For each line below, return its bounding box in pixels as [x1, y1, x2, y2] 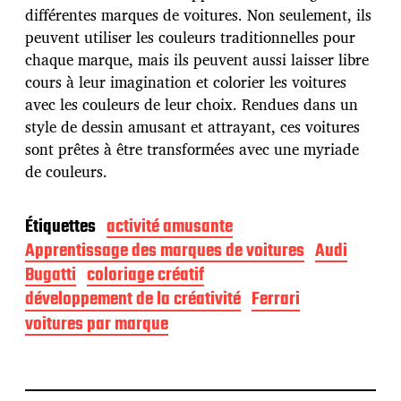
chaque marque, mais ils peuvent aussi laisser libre [25, 47, 369, 72]
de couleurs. [25, 158, 107, 183]
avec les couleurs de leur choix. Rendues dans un [25, 91, 358, 116]
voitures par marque [25, 310, 168, 338]
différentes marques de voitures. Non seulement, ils [25, 2, 371, 27]
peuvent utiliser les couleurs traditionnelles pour [25, 24, 355, 49]
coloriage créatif [87, 261, 204, 290]
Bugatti [25, 261, 76, 290]
